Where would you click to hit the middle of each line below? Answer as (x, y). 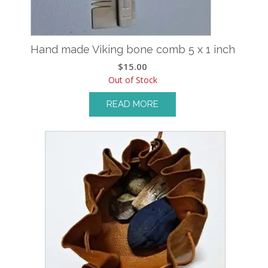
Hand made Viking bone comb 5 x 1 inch (133, 50)
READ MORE (133, 104)
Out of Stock (133, 80)
